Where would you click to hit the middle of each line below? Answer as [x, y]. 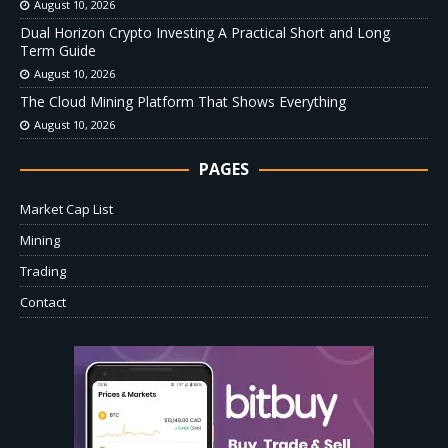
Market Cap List [66, 208]
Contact [43, 301]
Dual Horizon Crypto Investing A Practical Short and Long [205, 32]
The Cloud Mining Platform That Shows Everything [183, 101]
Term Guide [58, 50]
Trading [43, 270]
